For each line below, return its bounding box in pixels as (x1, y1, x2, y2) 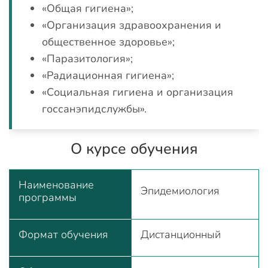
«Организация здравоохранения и (42, 18, 221, 32)
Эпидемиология (141, 184, 220, 198)
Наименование (19, 178, 94, 192)
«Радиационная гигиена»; (42, 68, 174, 83)
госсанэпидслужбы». (42, 102, 147, 116)
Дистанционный (141, 227, 221, 242)
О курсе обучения (70, 139, 198, 159)
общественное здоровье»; (42, 35, 175, 49)
